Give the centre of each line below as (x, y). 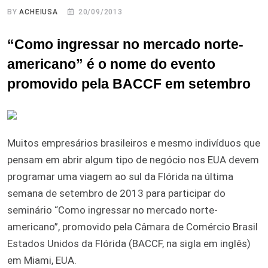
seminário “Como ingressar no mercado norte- (112, 210)
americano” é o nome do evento (111, 64)
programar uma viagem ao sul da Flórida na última (120, 176)
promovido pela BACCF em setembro (129, 84)
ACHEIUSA (39, 12)
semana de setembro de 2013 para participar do (116, 193)
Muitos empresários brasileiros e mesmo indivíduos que (134, 143)
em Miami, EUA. (42, 260)
